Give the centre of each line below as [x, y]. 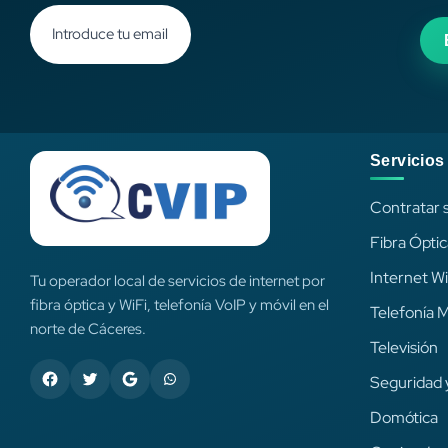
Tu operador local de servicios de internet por [177, 280]
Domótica [404, 418]
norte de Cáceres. [88, 328]
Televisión [404, 348]
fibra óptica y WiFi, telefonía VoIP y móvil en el [179, 304]
